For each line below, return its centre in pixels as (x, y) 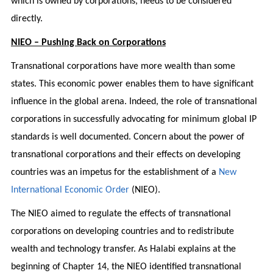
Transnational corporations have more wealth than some (123, 66)
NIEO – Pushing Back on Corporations (88, 42)
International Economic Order (70, 190)
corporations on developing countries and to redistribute (122, 231)
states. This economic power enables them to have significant (132, 84)
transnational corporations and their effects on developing (126, 154)
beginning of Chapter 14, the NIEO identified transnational (126, 267)
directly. (27, 19)
